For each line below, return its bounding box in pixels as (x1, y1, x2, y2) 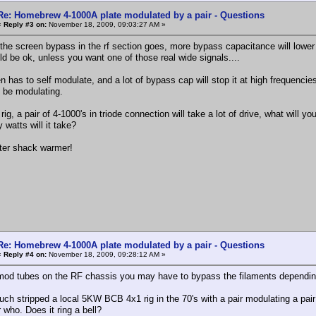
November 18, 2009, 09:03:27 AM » (47, 20, 166, 28)
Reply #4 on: (4, 250, 47, 258)
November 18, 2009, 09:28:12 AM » (47, 250, 166, 258)
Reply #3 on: (4, 20, 47, 28)
